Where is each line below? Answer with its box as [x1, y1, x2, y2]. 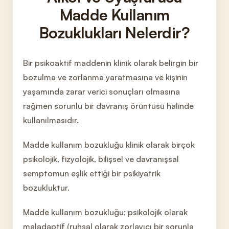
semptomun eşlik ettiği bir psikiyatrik [23, 168, 161, 178]
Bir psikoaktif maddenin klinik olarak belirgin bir [23, 58, 198, 68]
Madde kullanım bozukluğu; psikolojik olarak [23, 207, 188, 217]
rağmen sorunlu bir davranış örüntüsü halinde [23, 101, 194, 111]
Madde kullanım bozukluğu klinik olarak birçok [23, 140, 195, 150]
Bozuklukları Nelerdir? [39, 23, 190, 42]
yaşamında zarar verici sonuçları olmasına [23, 86, 180, 97]
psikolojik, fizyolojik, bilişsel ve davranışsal [23, 154, 179, 164]
